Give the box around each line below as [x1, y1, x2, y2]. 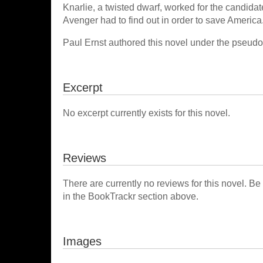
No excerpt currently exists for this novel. [63, 108, 230, 118]
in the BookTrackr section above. [63, 191, 198, 201]
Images [63, 235, 102, 248]
